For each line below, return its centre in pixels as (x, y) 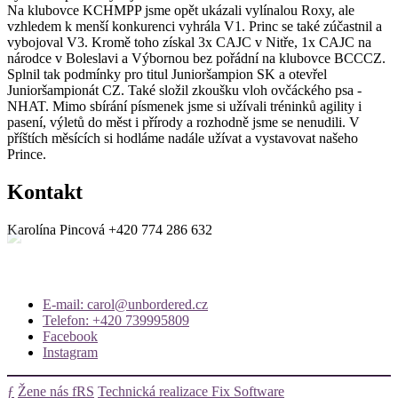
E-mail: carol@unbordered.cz (125, 304)
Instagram (70, 352)
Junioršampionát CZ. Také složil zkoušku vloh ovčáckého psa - (184, 90)
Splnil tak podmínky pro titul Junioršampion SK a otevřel (167, 74)
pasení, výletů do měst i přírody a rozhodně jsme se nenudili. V (183, 122)
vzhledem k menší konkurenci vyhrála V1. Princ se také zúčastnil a (195, 26)
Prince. (27, 154)
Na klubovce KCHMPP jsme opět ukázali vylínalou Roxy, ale (181, 10)
